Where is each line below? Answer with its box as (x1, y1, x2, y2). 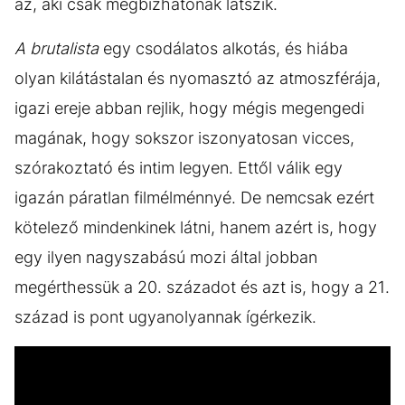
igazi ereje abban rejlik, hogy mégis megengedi (14, 98, 364, 118)
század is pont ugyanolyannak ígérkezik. (14, 306, 316, 326)
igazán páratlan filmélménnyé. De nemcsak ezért (14, 187, 374, 207)
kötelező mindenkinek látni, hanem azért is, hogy (14, 217, 377, 237)
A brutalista (14, 38, 99, 58)
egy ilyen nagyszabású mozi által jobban (14, 247, 317, 267)
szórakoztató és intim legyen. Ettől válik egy (14, 157, 343, 177)
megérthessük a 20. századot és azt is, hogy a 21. (14, 277, 390, 297)
